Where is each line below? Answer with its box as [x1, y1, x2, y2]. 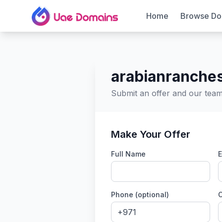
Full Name [111, 150, 146, 158]
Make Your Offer [111, 128, 190, 140]
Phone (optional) [111, 190, 169, 199]
